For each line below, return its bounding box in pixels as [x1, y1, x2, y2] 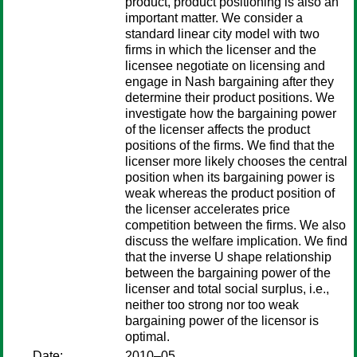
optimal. [125, 330, 170, 343]
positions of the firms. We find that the [125, 139, 335, 152]
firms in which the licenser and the [125, 43, 316, 57]
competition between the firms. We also [125, 218, 346, 232]
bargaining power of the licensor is [125, 314, 319, 328]
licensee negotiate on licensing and [125, 59, 325, 73]
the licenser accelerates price [125, 202, 290, 216]
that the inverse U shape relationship [125, 250, 331, 264]
